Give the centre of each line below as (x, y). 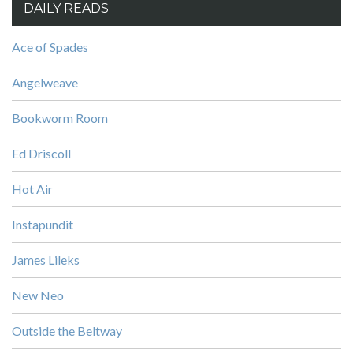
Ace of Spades (50, 47)
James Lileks (46, 260)
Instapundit (43, 224)
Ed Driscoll (41, 153)
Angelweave (45, 82)
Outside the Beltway (67, 331)
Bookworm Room (60, 118)
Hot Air (32, 189)
